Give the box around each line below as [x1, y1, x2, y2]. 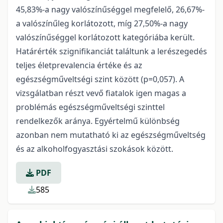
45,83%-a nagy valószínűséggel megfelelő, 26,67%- [16, 4, 205, 15]
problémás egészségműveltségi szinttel [16, 102, 165, 112]
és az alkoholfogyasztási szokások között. [16, 143, 173, 154]
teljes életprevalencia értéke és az [16, 60, 142, 71]
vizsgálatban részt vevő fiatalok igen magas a [16, 88, 186, 99]
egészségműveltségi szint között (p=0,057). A [16, 74, 184, 85]
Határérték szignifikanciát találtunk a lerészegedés [16, 46, 207, 57]
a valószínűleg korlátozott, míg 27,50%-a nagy [16, 18, 188, 29]
